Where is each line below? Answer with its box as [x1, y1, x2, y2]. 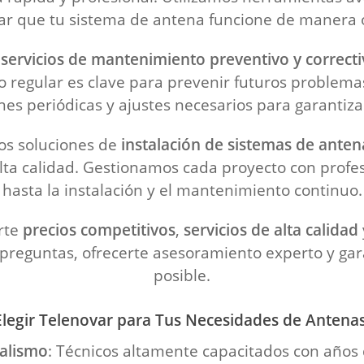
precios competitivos [23, 219, 175, 240]
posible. [154, 265, 210, 285]
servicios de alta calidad [184, 219, 358, 240]
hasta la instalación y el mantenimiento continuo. [2, 180, 362, 200]
